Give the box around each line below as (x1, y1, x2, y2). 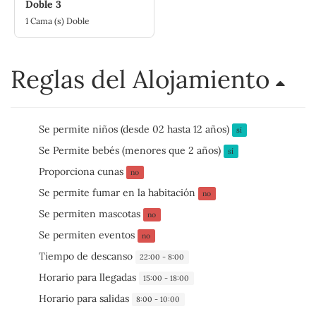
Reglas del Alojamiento (11, 63, 276, 95)
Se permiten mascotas (39, 207, 143, 220)
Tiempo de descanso (39, 250, 135, 262)
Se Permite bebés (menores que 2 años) (39, 144, 224, 157)
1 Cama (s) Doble (25, 16, 90, 26)
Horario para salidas (39, 292, 132, 305)
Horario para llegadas (39, 271, 139, 284)
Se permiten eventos (39, 229, 138, 241)
